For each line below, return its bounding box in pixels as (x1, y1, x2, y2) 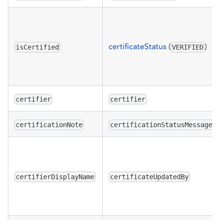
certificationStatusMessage (110, 120, 213, 129)
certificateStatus (109, 41, 166, 51)
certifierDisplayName (16, 172, 95, 181)
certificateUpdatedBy (110, 172, 189, 181)
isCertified (16, 43, 59, 51)
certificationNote (16, 120, 83, 129)
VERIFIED (172, 43, 204, 51)
